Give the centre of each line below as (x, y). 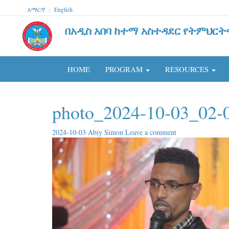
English (63, 9)
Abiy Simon (107, 132)
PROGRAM (125, 69)
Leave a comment (151, 132)
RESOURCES (188, 69)
